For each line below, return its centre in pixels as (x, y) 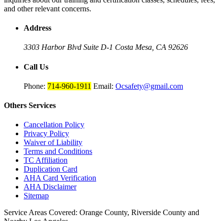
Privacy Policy (46, 134)
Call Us (36, 67)
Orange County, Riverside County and (139, 213)
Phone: (36, 86)
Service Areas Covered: (42, 213)
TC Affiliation (46, 160)
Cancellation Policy (54, 125)
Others (16, 106)
